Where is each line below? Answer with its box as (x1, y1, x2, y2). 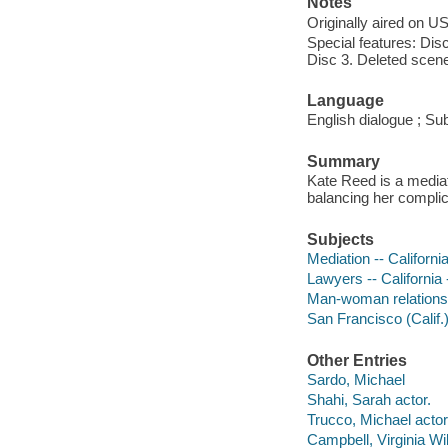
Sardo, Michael (306, 371, 405, 389)
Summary (306, 152, 380, 170)
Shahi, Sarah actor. (306, 391, 431, 409)
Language (306, 91, 384, 109)
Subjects (306, 230, 374, 248)
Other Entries (306, 351, 407, 369)
